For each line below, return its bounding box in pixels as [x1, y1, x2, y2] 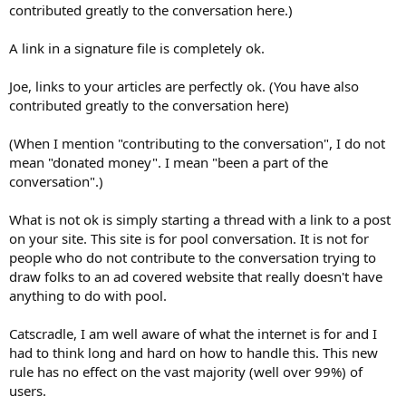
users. [9, 381, 46, 400]
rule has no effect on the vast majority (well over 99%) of [9, 362, 362, 381]
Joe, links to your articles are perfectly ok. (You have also [9, 76, 359, 95]
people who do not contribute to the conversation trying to [9, 247, 376, 266]
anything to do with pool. [9, 285, 167, 304]
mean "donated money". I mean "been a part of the [9, 152, 328, 171]
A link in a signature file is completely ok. [9, 38, 265, 57]
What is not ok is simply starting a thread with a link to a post [9, 209, 391, 228]
